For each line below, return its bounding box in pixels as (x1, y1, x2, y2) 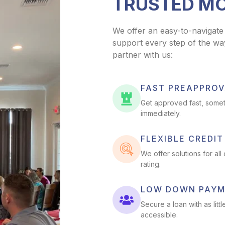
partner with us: (113, 50, 173, 60)
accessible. (141, 210, 178, 219)
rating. (141, 160, 161, 169)
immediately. (141, 109, 181, 118)
